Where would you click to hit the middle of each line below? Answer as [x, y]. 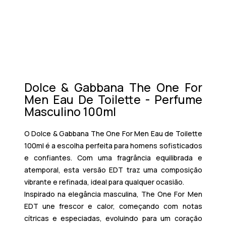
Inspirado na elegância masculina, [83, 194]
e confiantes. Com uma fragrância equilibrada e [113, 157]
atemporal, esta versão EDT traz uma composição [113, 169]
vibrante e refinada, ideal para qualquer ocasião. [104, 182]
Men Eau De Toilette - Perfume [113, 99]
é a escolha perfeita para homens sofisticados [123, 145]
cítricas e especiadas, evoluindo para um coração [113, 218]
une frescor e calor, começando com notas [120, 206]
